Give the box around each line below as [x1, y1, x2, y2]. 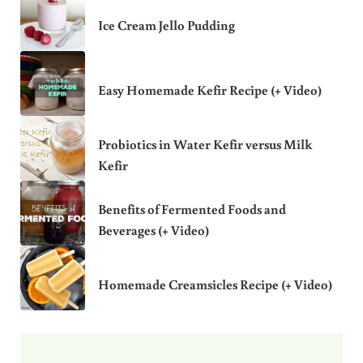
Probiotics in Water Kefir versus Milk [97, 135, 312, 153]
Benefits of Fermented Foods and [97, 200, 286, 218]
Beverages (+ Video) [97, 221, 209, 239]
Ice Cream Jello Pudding [97, 16, 235, 34]
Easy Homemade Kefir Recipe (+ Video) [97, 81, 322, 99]
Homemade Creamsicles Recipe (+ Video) [97, 275, 332, 293]
